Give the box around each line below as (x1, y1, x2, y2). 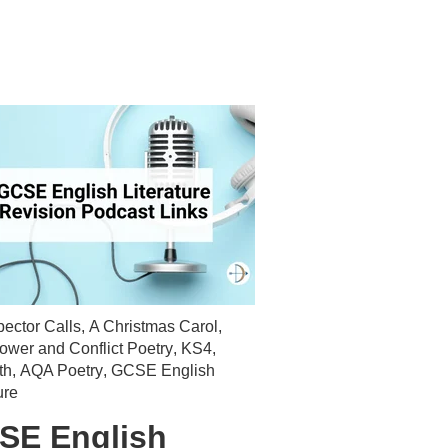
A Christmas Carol (89, 317, 219, 335)
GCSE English (111, 361, 216, 379)
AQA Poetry (20, 361, 104, 379)
